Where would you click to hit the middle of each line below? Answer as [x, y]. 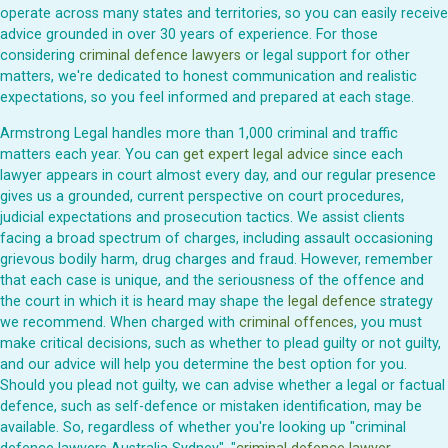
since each [366, 154]
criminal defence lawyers [160, 56]
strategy [404, 301]
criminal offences [296, 322]
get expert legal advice [256, 154]
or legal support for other [325, 56]
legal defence [332, 301]
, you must [388, 322]
